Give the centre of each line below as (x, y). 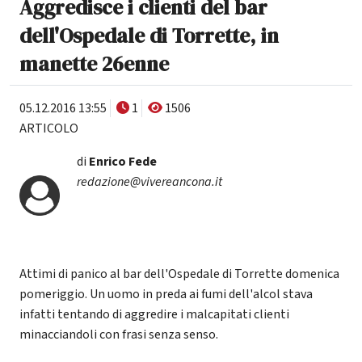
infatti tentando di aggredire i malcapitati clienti (154, 315)
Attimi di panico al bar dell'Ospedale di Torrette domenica (179, 274)
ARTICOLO (49, 129)
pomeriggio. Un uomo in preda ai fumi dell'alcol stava (166, 295)
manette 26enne (94, 64)
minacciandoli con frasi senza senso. (119, 335)
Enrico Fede (121, 162)
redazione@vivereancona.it (149, 182)
